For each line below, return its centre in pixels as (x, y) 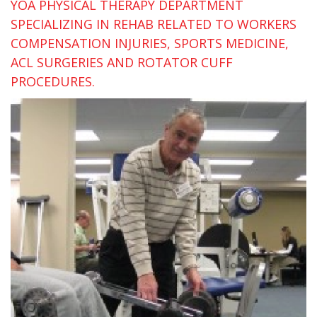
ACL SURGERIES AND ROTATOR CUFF (122, 62)
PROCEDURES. (53, 81)
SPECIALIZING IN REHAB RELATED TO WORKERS (154, 24)
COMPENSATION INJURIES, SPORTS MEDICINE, (150, 43)
